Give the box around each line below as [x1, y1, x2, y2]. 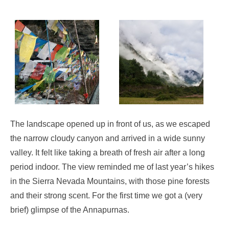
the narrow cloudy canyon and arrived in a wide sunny [10, 134, 205, 143]
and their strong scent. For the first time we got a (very [10, 191, 202, 200]
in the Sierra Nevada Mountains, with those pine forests [10, 177, 210, 186]
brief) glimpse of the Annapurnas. [10, 205, 129, 215]
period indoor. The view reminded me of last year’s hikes [10, 163, 214, 172]
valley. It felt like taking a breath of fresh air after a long [10, 148, 205, 157]
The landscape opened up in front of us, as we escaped [10, 120, 210, 129]
